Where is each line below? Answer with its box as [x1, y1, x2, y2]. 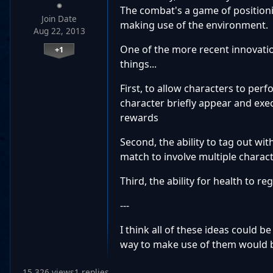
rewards [120, 111, 158, 124]
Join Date [41, 13, 77, 24]
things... [120, 57, 157, 71]
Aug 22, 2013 [33, 26, 85, 37]
